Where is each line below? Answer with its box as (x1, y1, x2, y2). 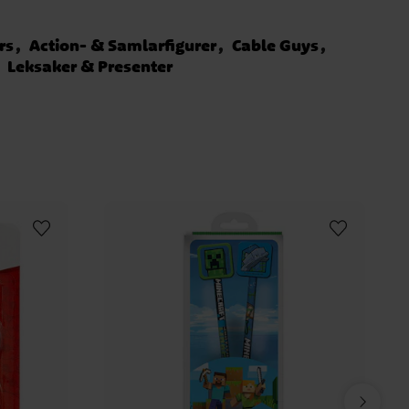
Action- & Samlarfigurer (29, 35, 217, 56)
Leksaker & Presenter (7, 56, 173, 77)
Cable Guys (232, 35, 320, 56)
